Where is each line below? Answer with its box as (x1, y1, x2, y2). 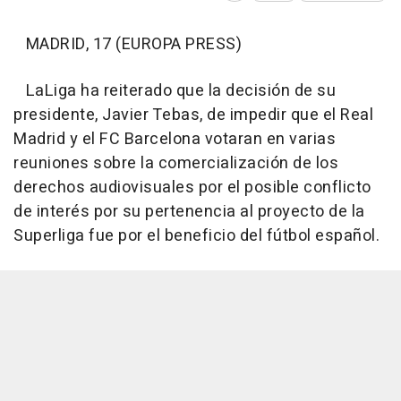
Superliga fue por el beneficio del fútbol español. (13, 224, 380, 249)
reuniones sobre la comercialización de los (13, 151, 338, 176)
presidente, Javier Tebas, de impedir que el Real (13, 103, 373, 128)
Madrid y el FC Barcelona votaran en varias (13, 127, 336, 152)
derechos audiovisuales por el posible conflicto (13, 175, 371, 200)
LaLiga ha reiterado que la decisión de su (13, 79, 336, 104)
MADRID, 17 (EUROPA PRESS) (13, 32, 242, 57)
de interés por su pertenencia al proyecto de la (13, 200, 365, 225)
